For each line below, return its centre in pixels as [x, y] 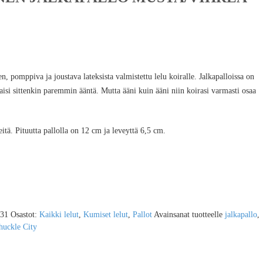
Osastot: [25, 214]
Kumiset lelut [105, 214]
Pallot [142, 214]
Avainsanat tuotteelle [189, 214]
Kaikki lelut [59, 214]
